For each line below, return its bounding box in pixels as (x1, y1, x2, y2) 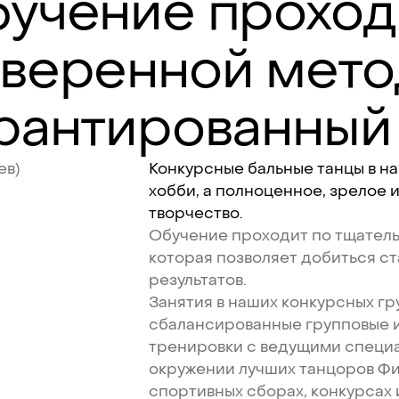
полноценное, (216, 180, 327, 201)
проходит (232, 224, 309, 246)
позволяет (216, 247, 298, 268)
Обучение (149, 224, 229, 246)
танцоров (299, 358, 375, 379)
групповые (305, 313, 390, 335)
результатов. (149, 269, 248, 290)
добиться (301, 247, 377, 268)
